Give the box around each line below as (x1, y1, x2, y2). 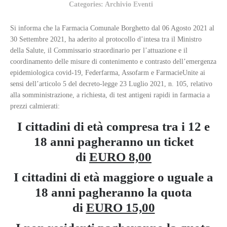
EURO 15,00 (86, 200, 155, 214)
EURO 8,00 (89, 149, 152, 164)
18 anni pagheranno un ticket (33, 134, 194, 148)
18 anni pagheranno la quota (35, 185, 192, 199)
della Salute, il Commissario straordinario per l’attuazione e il (10, 47, 187, 54)
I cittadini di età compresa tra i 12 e (17, 119, 210, 133)
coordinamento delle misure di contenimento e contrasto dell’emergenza (10, 58, 216, 65)
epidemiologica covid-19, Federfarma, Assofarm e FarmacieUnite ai (10, 69, 205, 77)
